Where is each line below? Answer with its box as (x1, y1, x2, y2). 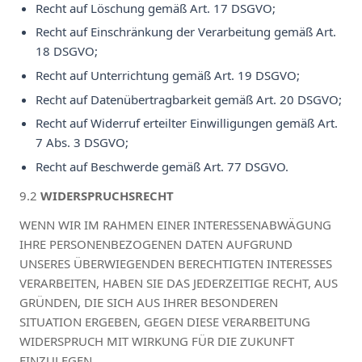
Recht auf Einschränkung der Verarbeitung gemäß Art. (36, 23, 336, 40)
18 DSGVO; (36, 43, 98, 60)
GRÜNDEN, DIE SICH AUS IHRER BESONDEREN (19, 293, 278, 310)
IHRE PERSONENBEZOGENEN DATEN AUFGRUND (19, 235, 293, 252)
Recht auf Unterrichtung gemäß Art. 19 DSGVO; (36, 66, 300, 83)
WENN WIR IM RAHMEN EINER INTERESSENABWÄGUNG (19, 216, 331, 233)
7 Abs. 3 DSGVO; (36, 134, 128, 151)
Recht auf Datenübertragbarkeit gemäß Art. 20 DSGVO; (36, 90, 342, 107)
